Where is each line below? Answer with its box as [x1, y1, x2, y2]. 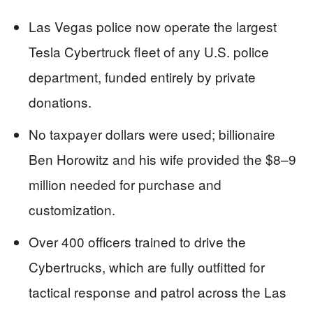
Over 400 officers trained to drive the [29, 232, 246, 252]
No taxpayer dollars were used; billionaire [29, 124, 275, 144]
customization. [29, 200, 115, 219]
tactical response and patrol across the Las [29, 282, 286, 302]
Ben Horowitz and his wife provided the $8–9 [29, 150, 296, 169]
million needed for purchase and [29, 175, 221, 194]
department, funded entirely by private [29, 67, 256, 87]
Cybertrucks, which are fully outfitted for [29, 257, 265, 277]
